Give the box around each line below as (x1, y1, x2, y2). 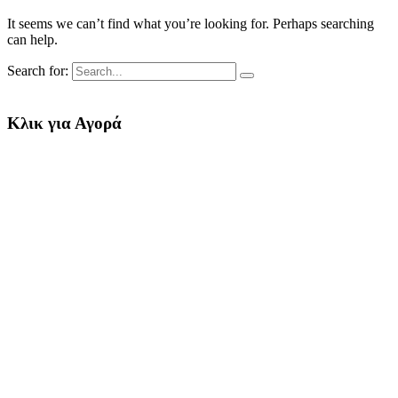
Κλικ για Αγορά (7, 114, 122, 133)
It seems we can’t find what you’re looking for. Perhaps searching (7, 16, 374, 32)
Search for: (7, 63, 68, 79)
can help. (7, 32, 58, 48)
